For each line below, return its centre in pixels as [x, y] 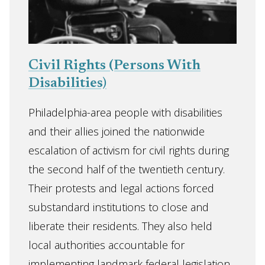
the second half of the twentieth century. [127, 169]
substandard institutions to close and [119, 207]
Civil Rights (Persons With [114, 66]
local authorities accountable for [106, 245]
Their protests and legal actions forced [121, 188]
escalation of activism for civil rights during [129, 150]
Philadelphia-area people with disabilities [125, 112]
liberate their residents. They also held [120, 226]
